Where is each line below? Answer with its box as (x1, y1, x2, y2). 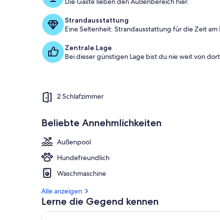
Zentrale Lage (65, 43, 112, 52)
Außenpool (57, 137, 91, 146)
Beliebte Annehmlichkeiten (41, 116, 162, 129)
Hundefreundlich (57, 153, 110, 162)
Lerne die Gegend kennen (41, 195, 159, 207)
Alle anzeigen (41, 186, 82, 195)
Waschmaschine (57, 168, 106, 178)
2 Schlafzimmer (57, 92, 104, 101)
